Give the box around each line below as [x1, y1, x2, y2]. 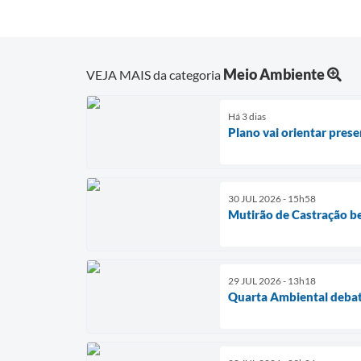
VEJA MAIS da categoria [86, 66, 223, 82]
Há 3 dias [228, 110, 266, 122]
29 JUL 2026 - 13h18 [228, 274, 316, 287]
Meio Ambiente [223, 64, 325, 83]
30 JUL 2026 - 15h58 [228, 192, 316, 205]
